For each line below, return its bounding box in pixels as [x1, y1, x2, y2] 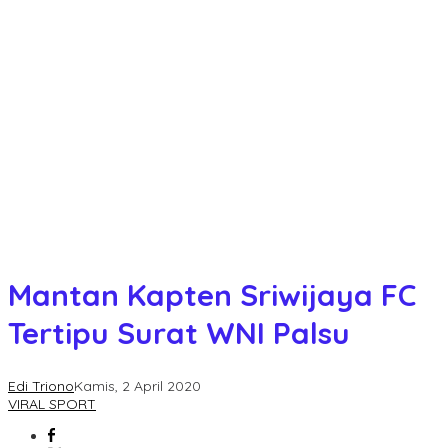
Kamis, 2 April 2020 [74, 377, 201, 396]
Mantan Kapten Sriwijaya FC [8, 276, 416, 315]
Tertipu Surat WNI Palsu [8, 314, 350, 353]
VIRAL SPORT [8, 395, 96, 414]
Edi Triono [8, 377, 74, 396]
